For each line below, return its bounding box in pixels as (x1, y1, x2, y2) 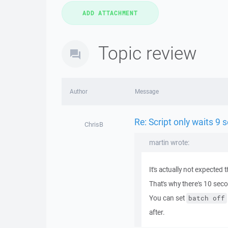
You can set (149, 193, 186, 203)
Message (134, 88, 159, 95)
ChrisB (84, 120, 104, 129)
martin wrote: (149, 138, 189, 147)
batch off (188, 194, 225, 203)
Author (70, 88, 88, 95)
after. (149, 208, 165, 217)
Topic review (98, 41, 197, 65)
